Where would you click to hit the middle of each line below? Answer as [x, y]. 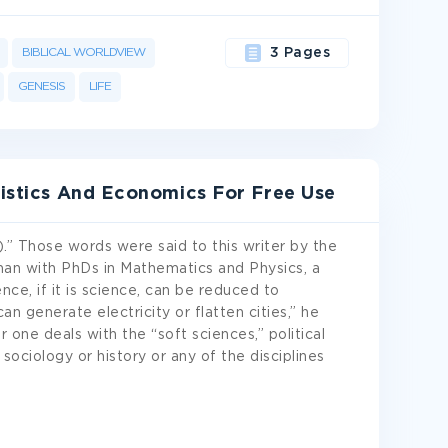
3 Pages [300, 53]
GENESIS [41, 86]
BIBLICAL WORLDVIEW [83, 52]
